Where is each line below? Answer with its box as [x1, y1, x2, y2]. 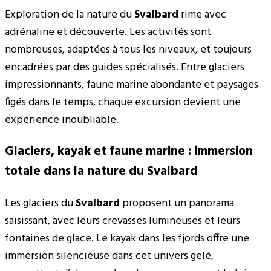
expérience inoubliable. [5, 111, 119, 129]
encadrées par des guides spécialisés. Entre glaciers [5, 59, 244, 77]
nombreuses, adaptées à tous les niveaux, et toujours [5, 41, 252, 59]
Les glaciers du [5, 194, 76, 212]
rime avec [178, 6, 226, 24]
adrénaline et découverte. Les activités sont [5, 24, 211, 42]
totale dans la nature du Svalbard [5, 162, 198, 182]
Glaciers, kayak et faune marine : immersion [5, 142, 253, 162]
